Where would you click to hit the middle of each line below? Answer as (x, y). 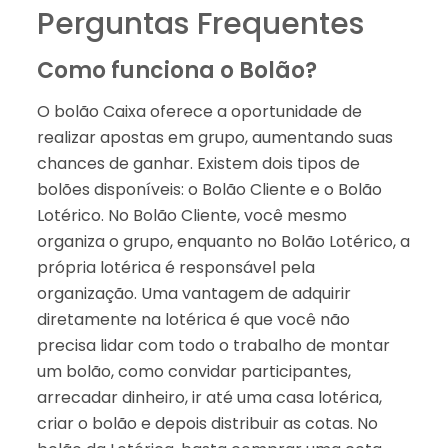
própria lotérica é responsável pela (175, 267)
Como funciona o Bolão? (176, 70)
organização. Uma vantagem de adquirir (193, 293)
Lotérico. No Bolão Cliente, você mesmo (191, 215)
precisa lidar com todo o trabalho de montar (213, 345)
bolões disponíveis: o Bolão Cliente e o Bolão (209, 189)
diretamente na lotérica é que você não (193, 319)
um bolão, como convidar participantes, (193, 371)
